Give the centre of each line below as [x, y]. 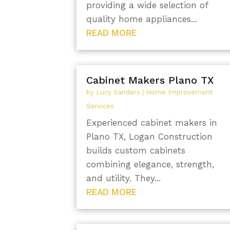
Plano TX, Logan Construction [150, 136]
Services [100, 106]
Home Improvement [180, 92]
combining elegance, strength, [150, 164]
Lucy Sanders [118, 92]
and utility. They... [124, 178]
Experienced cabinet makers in [152, 122]
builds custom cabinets [136, 150]
